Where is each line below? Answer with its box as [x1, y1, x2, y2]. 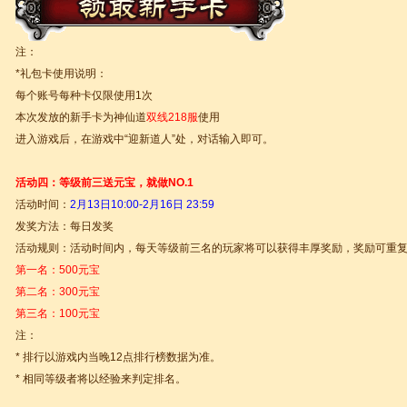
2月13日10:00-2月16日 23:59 [70, 198, 214, 211]
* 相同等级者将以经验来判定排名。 [15, 372, 186, 385]
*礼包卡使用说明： [15, 67, 107, 80]
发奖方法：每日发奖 [15, 220, 114, 233]
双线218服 [146, 111, 198, 124]
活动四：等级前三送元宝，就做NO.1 [15, 176, 194, 189]
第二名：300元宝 [15, 285, 100, 298]
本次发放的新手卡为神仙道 [15, 111, 146, 124]
